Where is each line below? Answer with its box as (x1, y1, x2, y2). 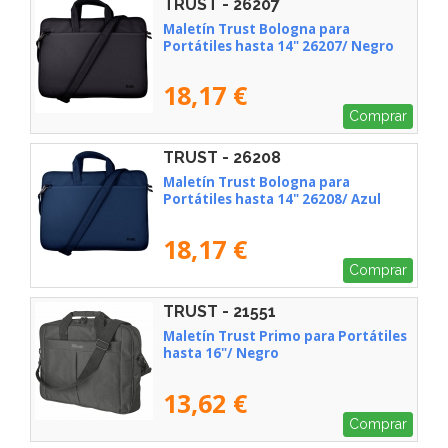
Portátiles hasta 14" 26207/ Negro (163, 36, 394, 55)
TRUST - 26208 (163, 148, 281, 168)
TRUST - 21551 (163, 302, 276, 322)
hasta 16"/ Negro (163, 343, 279, 362)
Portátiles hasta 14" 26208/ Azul (163, 190, 381, 209)
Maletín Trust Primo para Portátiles (163, 326, 407, 345)
